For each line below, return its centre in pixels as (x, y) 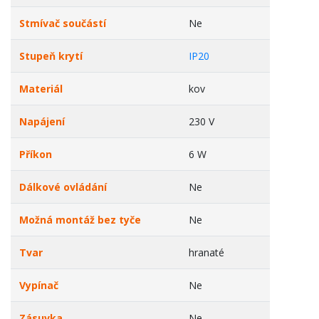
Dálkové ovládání (63, 187)
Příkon (36, 154)
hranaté (206, 252)
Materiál (41, 89)
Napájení (42, 121)
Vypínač (39, 285)
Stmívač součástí (63, 23)
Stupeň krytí (51, 56)
